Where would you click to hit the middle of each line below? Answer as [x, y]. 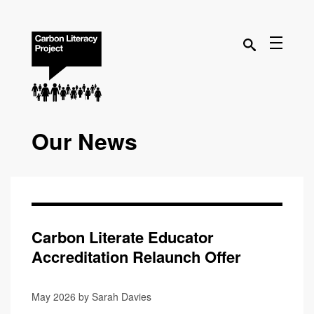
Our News [84, 141]
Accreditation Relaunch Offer [136, 257]
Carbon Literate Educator [123, 237]
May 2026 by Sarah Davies [91, 296]
